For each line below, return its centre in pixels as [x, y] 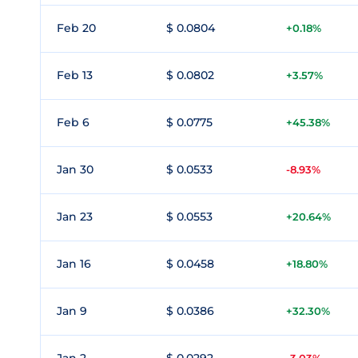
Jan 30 [75, 169]
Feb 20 [76, 28]
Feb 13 [75, 75]
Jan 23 [75, 217]
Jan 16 [74, 264]
